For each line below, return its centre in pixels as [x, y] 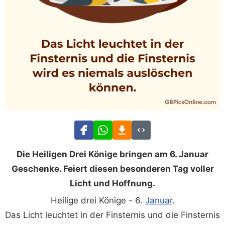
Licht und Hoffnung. [113, 183]
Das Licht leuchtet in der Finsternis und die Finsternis [113, 215]
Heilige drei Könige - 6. [98, 200]
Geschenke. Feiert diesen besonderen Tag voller [113, 168]
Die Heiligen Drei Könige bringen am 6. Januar [113, 154]
